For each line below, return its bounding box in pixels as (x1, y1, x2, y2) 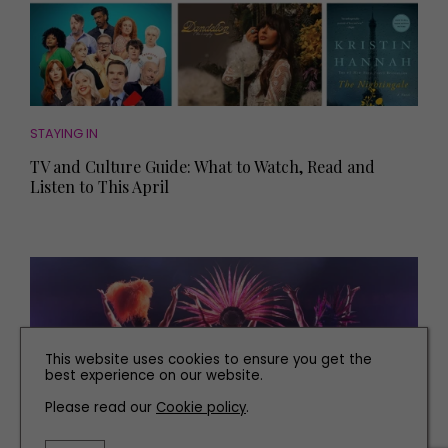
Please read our (45, 398, 156, 417)
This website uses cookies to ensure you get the (45, 350, 372, 369)
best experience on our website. (45, 366, 263, 385)
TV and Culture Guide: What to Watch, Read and (30, 156, 375, 177)
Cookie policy (156, 398, 246, 417)
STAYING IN (30, 125, 98, 142)
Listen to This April (30, 176, 169, 197)
